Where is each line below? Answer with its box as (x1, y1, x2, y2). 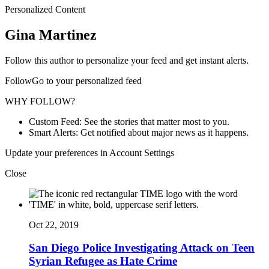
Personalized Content (5, 4, 85, 14)
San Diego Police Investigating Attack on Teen (29, 241, 255, 255)
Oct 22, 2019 (29, 219, 79, 230)
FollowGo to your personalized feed (5, 75, 142, 86)
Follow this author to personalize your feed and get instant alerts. (5, 55, 249, 65)
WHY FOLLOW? (5, 95, 75, 106)
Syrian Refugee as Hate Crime (29, 255, 177, 268)
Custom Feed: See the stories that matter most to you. (29, 116, 229, 127)
